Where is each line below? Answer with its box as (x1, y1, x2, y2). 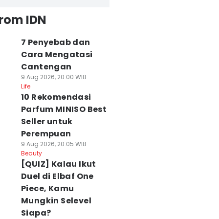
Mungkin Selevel (21, 195, 91, 206)
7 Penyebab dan (21, 37, 90, 48)
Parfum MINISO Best (21, 104, 107, 115)
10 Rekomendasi (21, 91, 91, 103)
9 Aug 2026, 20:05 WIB (21, 140, 87, 148)
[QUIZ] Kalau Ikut (21, 158, 96, 170)
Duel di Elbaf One (21, 171, 94, 182)
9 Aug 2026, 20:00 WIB (21, 73, 87, 81)
